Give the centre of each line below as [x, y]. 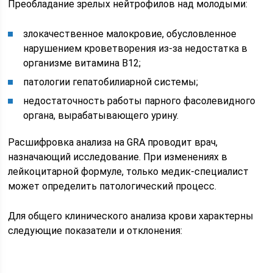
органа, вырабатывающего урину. [101, 116]
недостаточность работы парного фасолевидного [140, 101]
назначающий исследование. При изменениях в [118, 157]
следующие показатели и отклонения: [95, 231]
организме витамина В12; [82, 63]
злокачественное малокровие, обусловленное [130, 34]
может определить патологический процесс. [112, 186]
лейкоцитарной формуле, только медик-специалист [129, 172]
